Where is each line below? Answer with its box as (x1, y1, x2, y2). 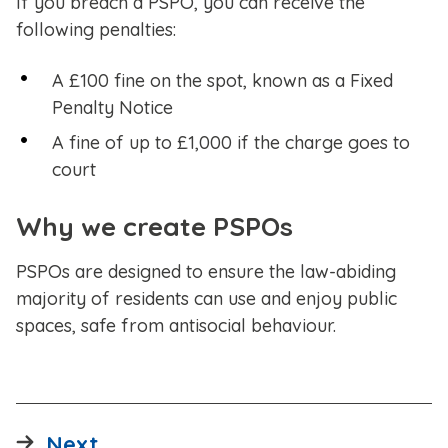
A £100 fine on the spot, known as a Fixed (52, 69, 393, 93)
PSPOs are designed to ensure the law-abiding (16, 260, 396, 284)
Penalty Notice (52, 96, 173, 120)
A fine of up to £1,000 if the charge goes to (52, 131, 410, 155)
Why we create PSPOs (16, 210, 293, 244)
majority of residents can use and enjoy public (16, 287, 397, 311)
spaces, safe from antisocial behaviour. (16, 314, 336, 338)
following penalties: (16, 18, 176, 42)
